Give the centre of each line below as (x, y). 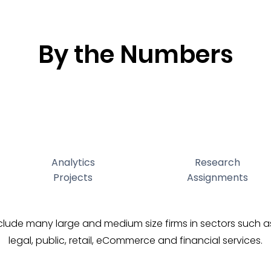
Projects (73, 178)
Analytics (73, 162)
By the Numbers (135, 54)
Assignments (217, 178)
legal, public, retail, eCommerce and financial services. (135, 240)
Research (217, 162)
